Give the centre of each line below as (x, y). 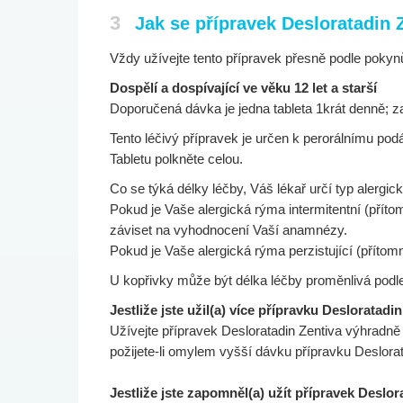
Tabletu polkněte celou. (176, 159)
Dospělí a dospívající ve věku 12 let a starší (243, 88)
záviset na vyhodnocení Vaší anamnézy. (228, 230)
